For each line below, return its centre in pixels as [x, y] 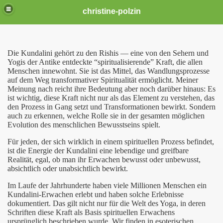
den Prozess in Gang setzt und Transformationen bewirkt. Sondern [111, 107]
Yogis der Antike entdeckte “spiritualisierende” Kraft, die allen [105, 62]
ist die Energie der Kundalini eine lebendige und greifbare [98, 151]
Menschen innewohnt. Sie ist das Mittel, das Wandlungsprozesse [109, 71]
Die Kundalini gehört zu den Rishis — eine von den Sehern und [108, 53]
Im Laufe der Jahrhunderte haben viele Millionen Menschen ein [107, 185]
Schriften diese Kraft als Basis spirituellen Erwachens [91, 212]
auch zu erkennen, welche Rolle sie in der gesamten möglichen [106, 116]
